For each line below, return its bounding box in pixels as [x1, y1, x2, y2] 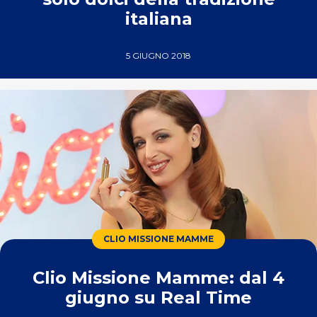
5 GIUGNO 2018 [126, 50, 191, 61]
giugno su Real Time [65, 287, 252, 308]
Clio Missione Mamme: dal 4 [33, 267, 284, 288]
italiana [125, 8, 192, 29]
